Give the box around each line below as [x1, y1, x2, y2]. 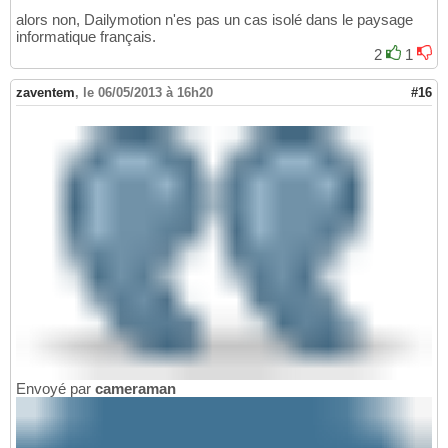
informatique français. [16, 27, 156, 45]
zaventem [16, 84, 75, 100]
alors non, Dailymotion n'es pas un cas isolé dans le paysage [16, 10, 413, 28]
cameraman [95, 380, 176, 397]
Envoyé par [16, 380, 95, 397]
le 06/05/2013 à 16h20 [83, 84, 213, 100]
